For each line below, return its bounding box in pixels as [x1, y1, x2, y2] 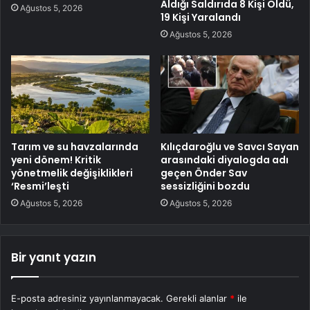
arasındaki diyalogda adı [161, 153, 289, 167]
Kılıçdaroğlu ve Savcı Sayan [161, 140, 299, 154]
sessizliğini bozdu [161, 179, 250, 194]
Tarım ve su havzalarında [11, 140, 138, 154]
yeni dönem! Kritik [11, 153, 101, 167]
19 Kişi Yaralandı [161, 10, 241, 25]
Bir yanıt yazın [11, 249, 96, 266]
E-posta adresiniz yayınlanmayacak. [11, 293, 163, 304]
